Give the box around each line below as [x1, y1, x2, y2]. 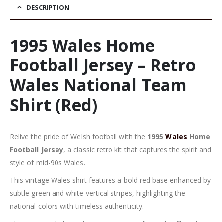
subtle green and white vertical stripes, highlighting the [10, 188, 185, 198]
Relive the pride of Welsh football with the [10, 131, 148, 141]
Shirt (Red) [10, 93, 97, 116]
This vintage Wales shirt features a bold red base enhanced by [10, 175, 211, 185]
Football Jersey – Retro [10, 53, 196, 76]
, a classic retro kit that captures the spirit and [63, 144, 212, 154]
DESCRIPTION [26, 2, 69, 12]
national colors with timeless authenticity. [10, 201, 144, 211]
